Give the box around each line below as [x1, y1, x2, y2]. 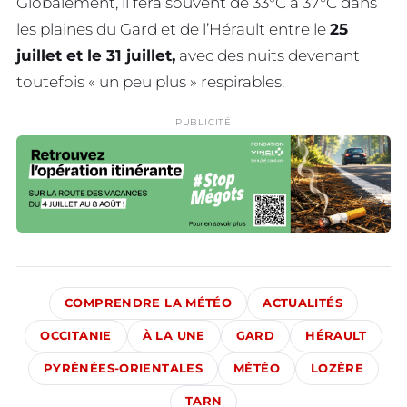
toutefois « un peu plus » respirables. [16, 72, 284, 91]
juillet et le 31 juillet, [16, 45, 175, 65]
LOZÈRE [310, 361, 364, 375]
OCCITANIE [40, 328, 112, 342]
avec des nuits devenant [175, 45, 360, 65]
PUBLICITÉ [174, 115, 233, 128]
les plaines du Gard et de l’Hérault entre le [16, 19, 330, 38]
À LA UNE [142, 328, 205, 342]
